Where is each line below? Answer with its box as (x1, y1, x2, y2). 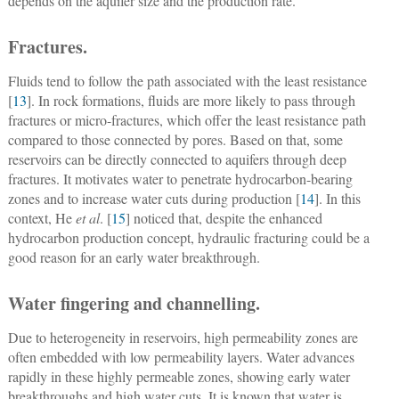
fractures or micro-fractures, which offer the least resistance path (7, 110, 366, 130)
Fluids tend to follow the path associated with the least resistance (7, 71, 367, 91)
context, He (7, 208, 76, 228)
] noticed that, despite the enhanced (125, 208, 322, 228)
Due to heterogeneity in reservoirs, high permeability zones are (7, 328, 358, 347)
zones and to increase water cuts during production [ (7, 189, 300, 208)
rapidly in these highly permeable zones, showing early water (7, 367, 350, 387)
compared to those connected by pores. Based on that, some (7, 130, 343, 150)
